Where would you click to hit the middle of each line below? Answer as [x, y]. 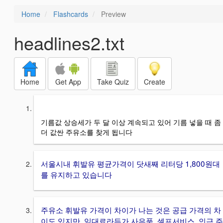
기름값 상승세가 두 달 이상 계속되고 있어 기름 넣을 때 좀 [131, 122]
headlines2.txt [69, 43]
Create [155, 82]
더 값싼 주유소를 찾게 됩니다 [87, 132]
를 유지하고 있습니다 [76, 174]
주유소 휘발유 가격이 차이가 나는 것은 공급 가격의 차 [131, 210]
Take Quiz [113, 82]
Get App [68, 82]
